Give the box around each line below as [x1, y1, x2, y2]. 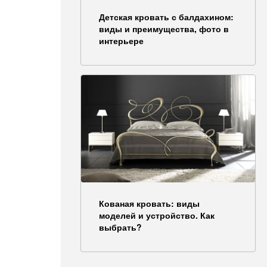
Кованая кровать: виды [99, 197, 200, 209]
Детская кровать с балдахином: [99, 10, 234, 23]
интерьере [99, 34, 144, 46]
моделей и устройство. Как [99, 209, 215, 221]
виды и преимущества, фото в [99, 22, 229, 35]
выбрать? [99, 221, 142, 233]
